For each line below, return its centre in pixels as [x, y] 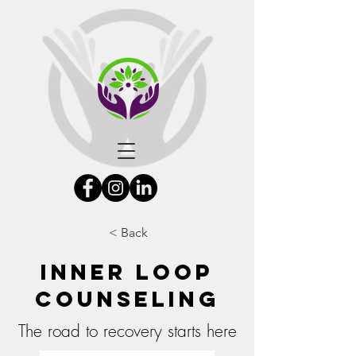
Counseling [127, 299]
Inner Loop [127, 272]
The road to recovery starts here [127, 331]
